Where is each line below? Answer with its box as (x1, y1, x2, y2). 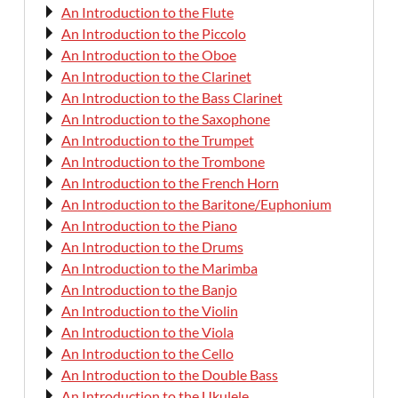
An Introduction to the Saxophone (60, 110, 270, 128)
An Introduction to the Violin (60, 302, 238, 320)
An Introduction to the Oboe (60, 46, 236, 64)
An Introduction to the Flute (60, 4, 234, 21)
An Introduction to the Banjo (60, 281, 237, 298)
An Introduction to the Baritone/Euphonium (60, 195, 331, 213)
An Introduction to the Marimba (60, 259, 258, 277)
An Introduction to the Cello (60, 345, 234, 362)
